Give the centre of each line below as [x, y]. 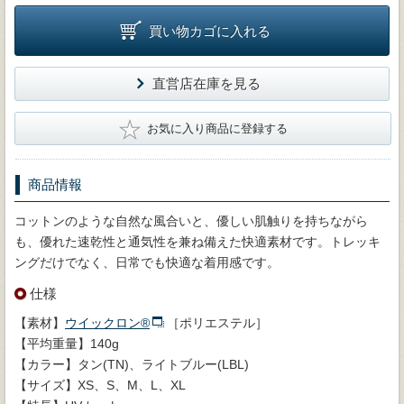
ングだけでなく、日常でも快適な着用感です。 [147, 262]
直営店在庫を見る [206, 83]
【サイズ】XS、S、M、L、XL [100, 385]
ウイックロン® [107, 322]
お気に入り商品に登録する [217, 128]
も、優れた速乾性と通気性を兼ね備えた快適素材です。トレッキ [197, 241]
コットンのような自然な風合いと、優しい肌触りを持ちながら [191, 220]
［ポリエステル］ [217, 322]
